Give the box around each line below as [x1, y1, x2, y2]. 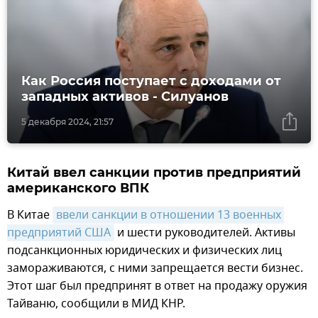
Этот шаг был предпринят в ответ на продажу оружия [7, 278, 307, 295]
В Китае [7, 207, 53, 224]
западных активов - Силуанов [21, 89, 229, 105]
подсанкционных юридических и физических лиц [7, 242, 282, 260]
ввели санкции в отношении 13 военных [56, 207, 281, 224]
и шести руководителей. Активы [114, 224, 295, 242]
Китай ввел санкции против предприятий [7, 165, 301, 181]
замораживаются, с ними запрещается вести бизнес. [7, 260, 303, 278]
